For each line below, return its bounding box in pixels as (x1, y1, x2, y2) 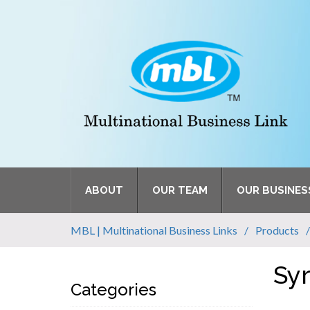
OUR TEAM (152, 184, 208, 197)
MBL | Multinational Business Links (71, 224, 237, 237)
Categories (71, 280, 156, 300)
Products (255, 224, 299, 237)
